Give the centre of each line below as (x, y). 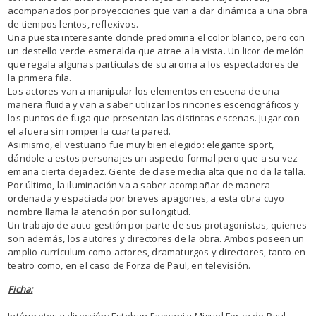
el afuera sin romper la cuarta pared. (90, 131)
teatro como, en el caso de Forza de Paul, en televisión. (129, 265)
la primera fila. (40, 78)
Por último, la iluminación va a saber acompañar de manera (139, 185)
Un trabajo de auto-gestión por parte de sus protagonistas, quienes (158, 225)
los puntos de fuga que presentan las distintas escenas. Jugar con (154, 118)
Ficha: (20, 289)
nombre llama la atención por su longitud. (99, 212)
